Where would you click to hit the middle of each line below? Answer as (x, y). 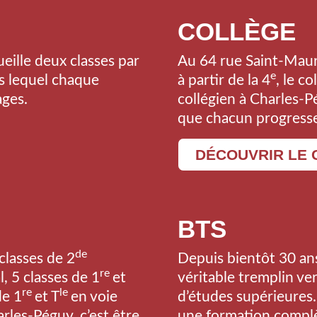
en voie (94, 296)
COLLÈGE (236, 31)
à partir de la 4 (224, 80)
